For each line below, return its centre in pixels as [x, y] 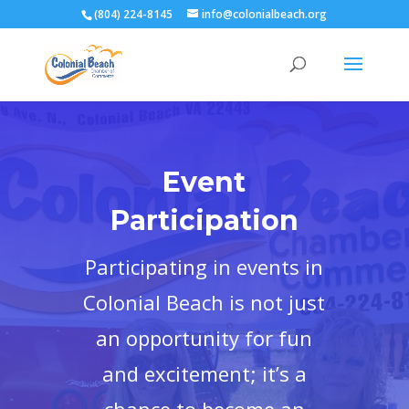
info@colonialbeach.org [265, 14]
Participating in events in [204, 267]
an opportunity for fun [204, 338]
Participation [204, 220]
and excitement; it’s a [204, 373]
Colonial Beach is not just [204, 302]
